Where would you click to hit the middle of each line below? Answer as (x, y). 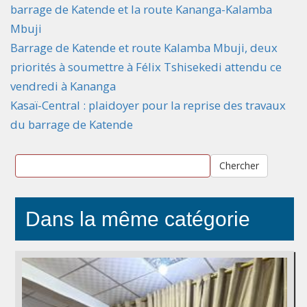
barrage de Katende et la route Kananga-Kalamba (141, 10)
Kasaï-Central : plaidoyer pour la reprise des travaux (148, 106)
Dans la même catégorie (138, 219)
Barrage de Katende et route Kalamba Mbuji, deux (144, 48)
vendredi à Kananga (63, 86)
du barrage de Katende (72, 125)
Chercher (239, 166)
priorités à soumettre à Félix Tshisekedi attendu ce (146, 67)
